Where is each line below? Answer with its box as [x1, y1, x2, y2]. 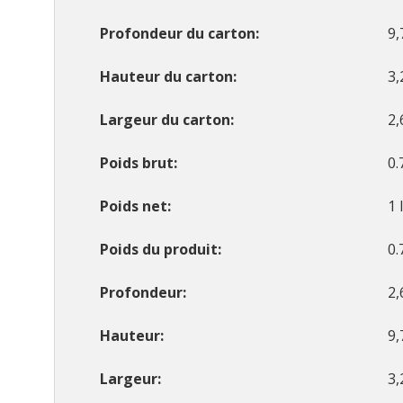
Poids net [100, 196, 167, 217]
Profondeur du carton [100, 23, 255, 44]
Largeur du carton [100, 110, 230, 130]
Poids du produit [100, 239, 218, 260]
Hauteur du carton [100, 67, 233, 87]
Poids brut [100, 153, 174, 174]
